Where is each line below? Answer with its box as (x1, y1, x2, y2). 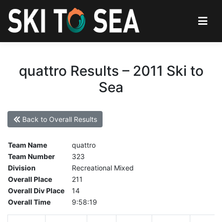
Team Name (8, 141, 47, 150)
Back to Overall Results (20, 115, 97, 123)
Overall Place (8, 175, 52, 184)
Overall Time (8, 198, 51, 207)
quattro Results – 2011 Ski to (18, 62, 204, 79)
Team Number (8, 152, 55, 161)
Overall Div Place (8, 186, 64, 195)
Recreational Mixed (72, 164, 134, 172)
